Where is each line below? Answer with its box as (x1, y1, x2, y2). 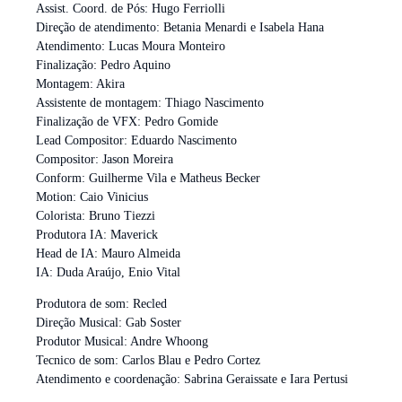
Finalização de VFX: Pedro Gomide (36, 114, 218, 128)
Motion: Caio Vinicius (36, 189, 148, 204)
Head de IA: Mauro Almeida (36, 246, 180, 260)
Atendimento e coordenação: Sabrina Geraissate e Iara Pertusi (36, 372, 348, 387)
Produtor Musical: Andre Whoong (36, 335, 208, 349)
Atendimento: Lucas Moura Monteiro (36, 39, 225, 53)
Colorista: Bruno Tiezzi (36, 208, 155, 223)
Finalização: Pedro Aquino (36, 57, 170, 72)
